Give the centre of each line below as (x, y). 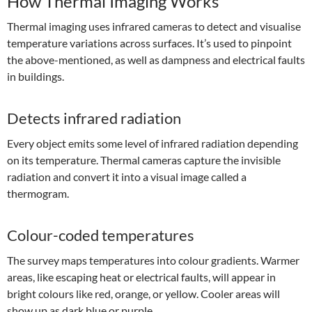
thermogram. (38, 193)
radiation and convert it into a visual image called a (127, 176)
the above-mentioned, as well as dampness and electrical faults (156, 59)
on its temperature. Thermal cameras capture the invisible (144, 159)
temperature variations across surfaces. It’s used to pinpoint (149, 42)
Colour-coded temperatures (101, 235)
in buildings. (36, 76)
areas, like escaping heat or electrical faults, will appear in (141, 276)
